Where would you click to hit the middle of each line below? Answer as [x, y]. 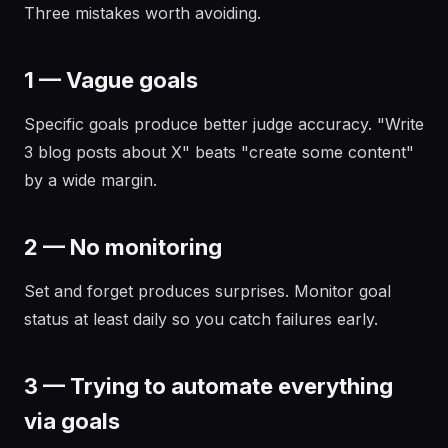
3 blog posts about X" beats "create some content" [219, 152]
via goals [72, 421]
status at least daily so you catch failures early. [201, 319]
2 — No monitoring [123, 247]
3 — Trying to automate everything [208, 386]
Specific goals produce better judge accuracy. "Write [224, 124]
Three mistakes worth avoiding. [142, 13]
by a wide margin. [90, 180]
